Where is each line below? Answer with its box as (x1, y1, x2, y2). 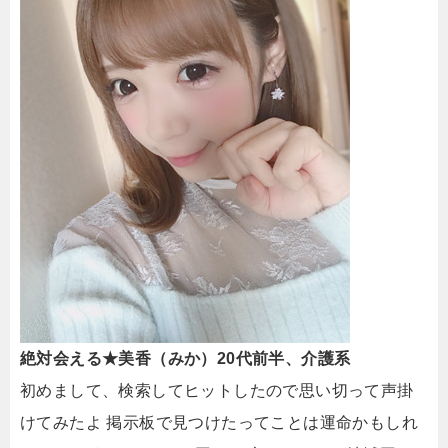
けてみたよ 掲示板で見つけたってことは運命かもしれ (20, 413, 418, 431)
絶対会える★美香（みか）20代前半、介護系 (20, 349, 351, 367)
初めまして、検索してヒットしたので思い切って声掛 (20, 381, 414, 399)
